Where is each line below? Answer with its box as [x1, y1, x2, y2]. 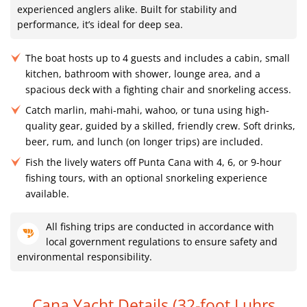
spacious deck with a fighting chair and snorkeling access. [25, 83, 291, 96]
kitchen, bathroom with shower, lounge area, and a [25, 67, 260, 80]
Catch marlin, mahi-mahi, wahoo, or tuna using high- [25, 103, 269, 116]
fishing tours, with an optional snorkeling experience [25, 171, 267, 184]
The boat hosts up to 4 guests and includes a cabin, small [25, 51, 290, 64]
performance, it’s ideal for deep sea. [17, 18, 183, 31]
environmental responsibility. [17, 250, 152, 263]
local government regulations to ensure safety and [46, 235, 278, 248]
